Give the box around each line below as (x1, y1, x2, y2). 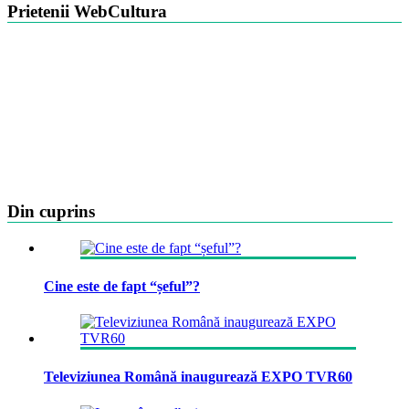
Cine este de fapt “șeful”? (44, 278, 200, 294)
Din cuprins (7, 201, 95, 221)
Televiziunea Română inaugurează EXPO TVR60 (44, 369, 352, 385)
